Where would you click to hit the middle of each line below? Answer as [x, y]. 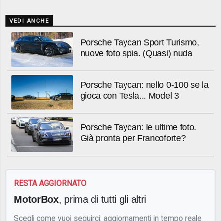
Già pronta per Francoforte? [133, 138]
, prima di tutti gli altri [102, 199]
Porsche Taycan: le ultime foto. [138, 128]
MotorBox [36, 199]
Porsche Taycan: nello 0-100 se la [144, 85]
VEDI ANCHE [29, 21]
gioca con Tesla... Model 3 [129, 96]
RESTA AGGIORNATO [50, 183]
